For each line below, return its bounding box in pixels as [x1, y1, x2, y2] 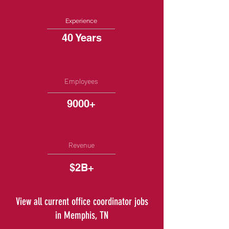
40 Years [62, 32, 102, 44]
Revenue [68, 141, 95, 149]
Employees [64, 77, 98, 85]
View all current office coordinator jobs [15, 195, 148, 208]
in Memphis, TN [55, 209, 108, 221]
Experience [65, 17, 97, 25]
